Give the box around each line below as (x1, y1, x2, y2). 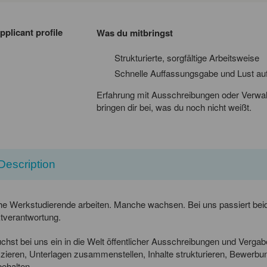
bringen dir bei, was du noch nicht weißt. (97, 101, 252, 114)
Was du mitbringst (97, 26, 173, 40)
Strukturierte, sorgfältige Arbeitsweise (114, 51, 259, 64)
